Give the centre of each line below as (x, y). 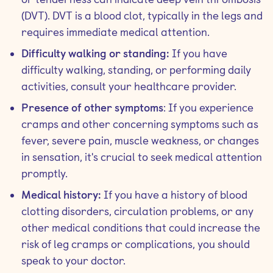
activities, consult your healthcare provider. (129, 86)
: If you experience (208, 108)
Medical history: (61, 195)
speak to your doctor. (73, 261)
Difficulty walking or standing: (97, 53)
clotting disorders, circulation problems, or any (137, 211)
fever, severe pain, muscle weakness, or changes (140, 140)
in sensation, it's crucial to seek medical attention (142, 157)
